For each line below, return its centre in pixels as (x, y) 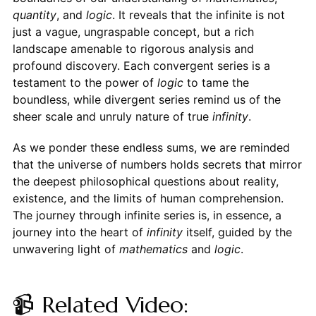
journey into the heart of (79, 232)
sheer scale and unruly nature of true (112, 116)
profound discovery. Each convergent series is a (141, 65)
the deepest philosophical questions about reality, (145, 181)
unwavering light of (66, 249)
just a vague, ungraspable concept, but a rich (133, 31)
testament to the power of (85, 82)
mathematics (153, 249)
